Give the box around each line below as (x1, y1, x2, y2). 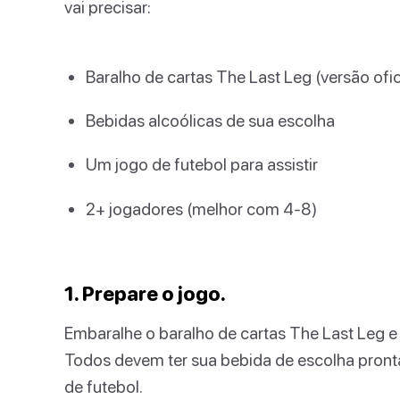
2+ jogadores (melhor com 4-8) (86, 197, 317, 219)
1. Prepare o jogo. (64, 280, 226, 305)
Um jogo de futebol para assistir (86, 154, 318, 175)
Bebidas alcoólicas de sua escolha (86, 110, 335, 131)
